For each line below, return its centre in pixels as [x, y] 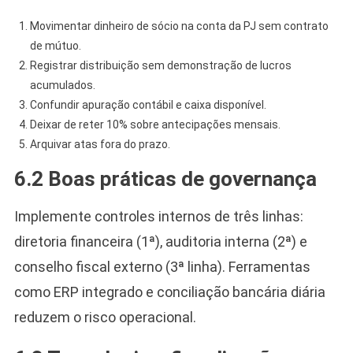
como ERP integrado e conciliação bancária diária [169, 292]
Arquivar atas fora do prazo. [100, 144]
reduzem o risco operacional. [105, 317]
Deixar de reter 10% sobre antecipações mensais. [155, 124]
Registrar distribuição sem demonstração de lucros [160, 65]
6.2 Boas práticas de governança [165, 178]
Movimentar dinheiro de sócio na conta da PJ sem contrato [179, 26]
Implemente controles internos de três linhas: [158, 216]
